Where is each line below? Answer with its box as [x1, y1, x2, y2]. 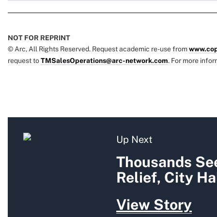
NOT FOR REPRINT [8, 34, 70, 42]
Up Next [116, 134, 153, 146]
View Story [116, 196, 192, 214]
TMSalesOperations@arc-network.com [41, 57, 168, 65]
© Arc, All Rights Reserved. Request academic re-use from [8, 45, 189, 53]
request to [8, 57, 41, 65]
